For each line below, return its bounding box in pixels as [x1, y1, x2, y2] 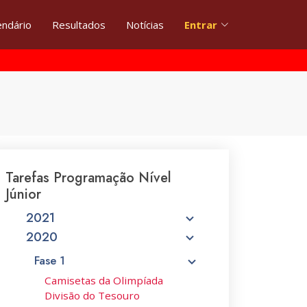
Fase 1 [34, 252, 65, 269]
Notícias [126, 18, 164, 32]
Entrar [184, 18, 217, 32]
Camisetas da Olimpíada [45, 273, 163, 287]
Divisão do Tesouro [45, 288, 140, 302]
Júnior [5, 184, 41, 204]
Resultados [52, 18, 106, 32]
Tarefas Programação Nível [5, 168, 171, 188]
